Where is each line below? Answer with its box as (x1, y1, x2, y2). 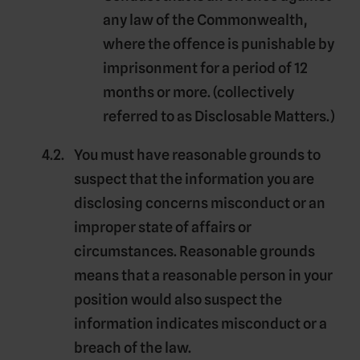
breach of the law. (74, 339, 191, 357)
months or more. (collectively (103, 84, 294, 101)
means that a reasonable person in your (74, 267, 333, 284)
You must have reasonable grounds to (74, 146, 321, 164)
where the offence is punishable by (103, 35, 334, 53)
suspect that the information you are (74, 170, 314, 188)
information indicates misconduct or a (74, 315, 327, 333)
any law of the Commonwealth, (103, 11, 307, 29)
